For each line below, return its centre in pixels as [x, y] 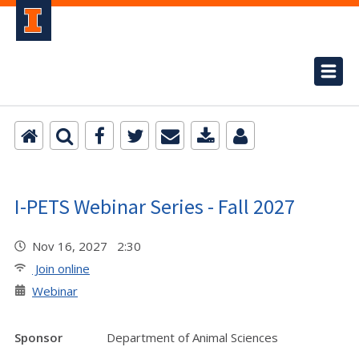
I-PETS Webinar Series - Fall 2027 [155, 206]
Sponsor [38, 337]
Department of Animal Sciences [192, 337]
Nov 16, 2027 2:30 [90, 246]
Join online [61, 268]
